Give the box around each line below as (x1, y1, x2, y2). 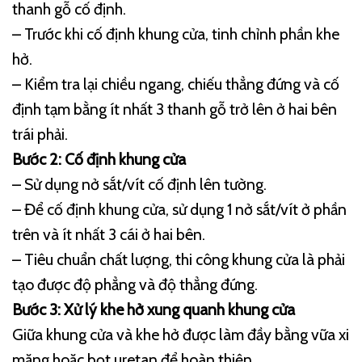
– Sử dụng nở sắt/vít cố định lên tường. (12, 175, 267, 195)
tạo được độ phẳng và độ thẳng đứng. (12, 275, 258, 295)
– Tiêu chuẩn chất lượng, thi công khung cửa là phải (12, 250, 345, 270)
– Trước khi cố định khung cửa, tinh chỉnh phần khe (12, 24, 339, 44)
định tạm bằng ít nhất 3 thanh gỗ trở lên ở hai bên (12, 99, 337, 120)
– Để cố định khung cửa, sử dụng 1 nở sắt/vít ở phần (12, 200, 347, 220)
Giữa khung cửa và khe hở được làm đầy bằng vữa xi (12, 325, 349, 345)
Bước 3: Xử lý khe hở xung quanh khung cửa (12, 300, 295, 320)
